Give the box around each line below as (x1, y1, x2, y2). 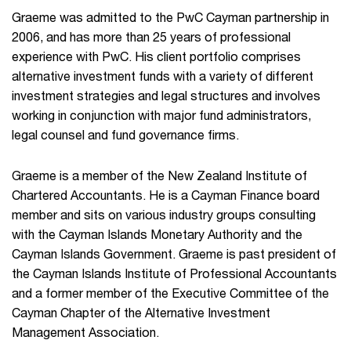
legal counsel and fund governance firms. (12, 127, 242, 142)
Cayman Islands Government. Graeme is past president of (12, 246, 336, 261)
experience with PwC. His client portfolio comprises (12, 49, 301, 63)
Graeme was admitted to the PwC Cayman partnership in (12, 9, 329, 24)
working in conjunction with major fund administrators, (12, 107, 311, 122)
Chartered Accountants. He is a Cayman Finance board (12, 187, 320, 202)
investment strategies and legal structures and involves (12, 88, 320, 103)
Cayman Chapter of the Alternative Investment (12, 305, 270, 320)
